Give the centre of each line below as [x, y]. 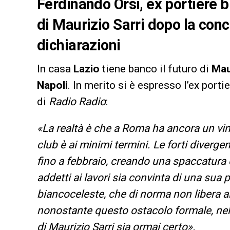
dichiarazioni [79, 45]
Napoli [52, 85]
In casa [55, 69]
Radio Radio [77, 102]
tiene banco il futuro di [157, 69]
